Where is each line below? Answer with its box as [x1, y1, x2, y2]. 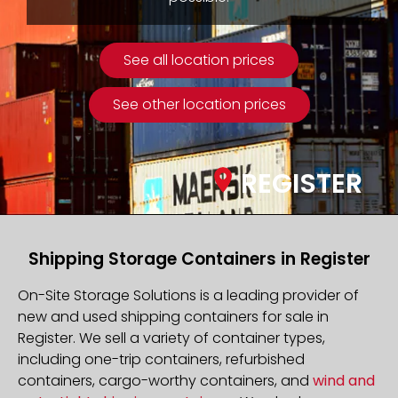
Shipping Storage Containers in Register [28, 246, 370, 271]
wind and [313, 370, 375, 391]
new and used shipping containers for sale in [18, 306, 329, 327]
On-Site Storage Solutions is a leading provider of [18, 284, 359, 306]
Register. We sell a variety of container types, [18, 327, 325, 348]
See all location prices [123, 50, 275, 71]
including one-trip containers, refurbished [18, 348, 305, 370]
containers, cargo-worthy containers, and [18, 370, 313, 391]
